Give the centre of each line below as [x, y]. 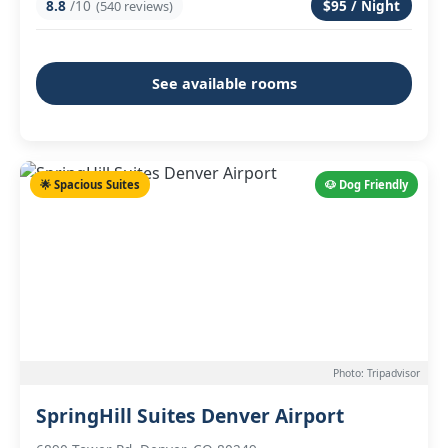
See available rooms [224, 83]
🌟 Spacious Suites [90, 184]
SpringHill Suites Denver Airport [190, 415]
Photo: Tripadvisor [376, 373]
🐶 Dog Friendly [366, 184]
